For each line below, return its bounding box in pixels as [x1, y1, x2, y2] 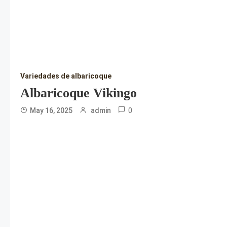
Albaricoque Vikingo [20, 86, 137, 100]
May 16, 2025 [30, 106, 72, 115]
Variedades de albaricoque [20, 72, 111, 80]
